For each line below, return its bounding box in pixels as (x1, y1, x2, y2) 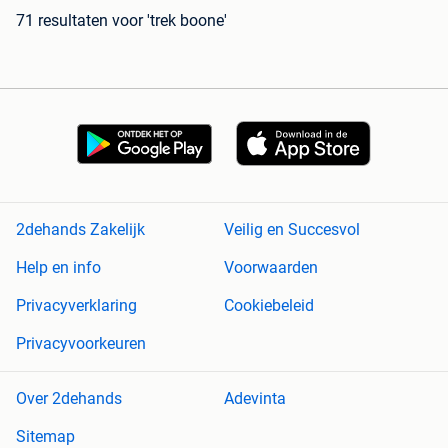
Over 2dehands (16, 389, 122, 409)
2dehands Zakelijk (16, 220, 145, 240)
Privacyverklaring (16, 296, 137, 316)
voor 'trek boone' (112, 10, 227, 30)
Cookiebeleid (224, 296, 314, 316)
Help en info (16, 258, 101, 278)
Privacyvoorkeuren (16, 334, 146, 354)
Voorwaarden (224, 258, 318, 278)
